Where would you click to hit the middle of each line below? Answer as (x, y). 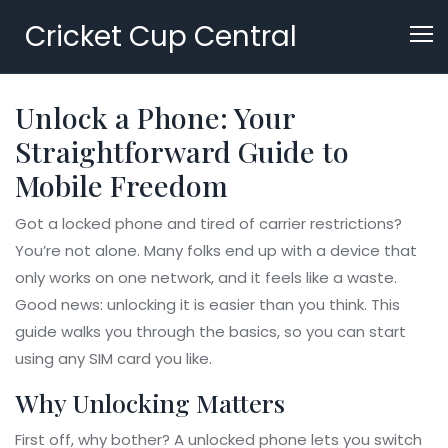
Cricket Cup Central (161, 36)
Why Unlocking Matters (150, 402)
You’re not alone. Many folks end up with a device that (216, 250)
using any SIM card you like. (113, 358)
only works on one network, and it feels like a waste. (206, 277)
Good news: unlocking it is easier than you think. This (207, 304)
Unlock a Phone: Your (155, 117)
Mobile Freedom (121, 185)
